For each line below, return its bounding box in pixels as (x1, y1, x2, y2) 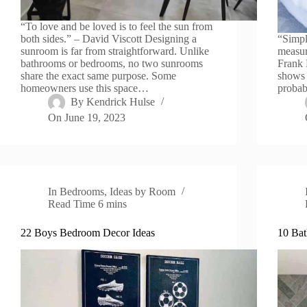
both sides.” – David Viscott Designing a (21, 33, 197, 45)
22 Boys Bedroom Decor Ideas (21, 227, 155, 239)
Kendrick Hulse (86, 96, 156, 108)
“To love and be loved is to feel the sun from (21, 21, 212, 33)
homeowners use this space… (21, 82, 149, 95)
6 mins (98, 198, 127, 210)
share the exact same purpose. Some (21, 70, 176, 82)
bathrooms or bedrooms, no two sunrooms (21, 58, 203, 70)
